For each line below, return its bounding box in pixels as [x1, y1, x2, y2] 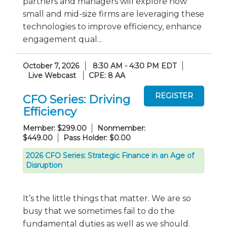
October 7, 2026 [23, 61, 79, 70]
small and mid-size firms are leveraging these [23, 9, 204, 19]
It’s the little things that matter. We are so [23, 194, 191, 203]
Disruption [26, 161, 62, 170]
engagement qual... [23, 34, 102, 44]
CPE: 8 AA [89, 70, 125, 80]
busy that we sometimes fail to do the [23, 206, 175, 216]
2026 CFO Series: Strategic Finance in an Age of [26, 151, 194, 160]
